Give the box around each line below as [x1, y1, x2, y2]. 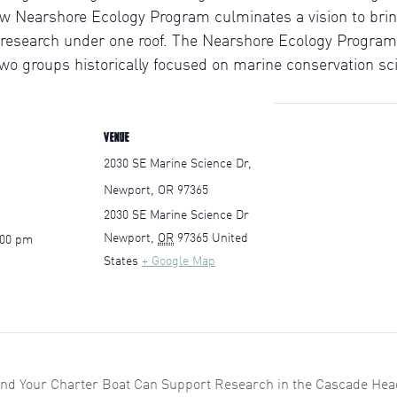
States [104, 255, 138, 268]
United [212, 232, 248, 245]
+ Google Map [142, 255, 215, 268]
